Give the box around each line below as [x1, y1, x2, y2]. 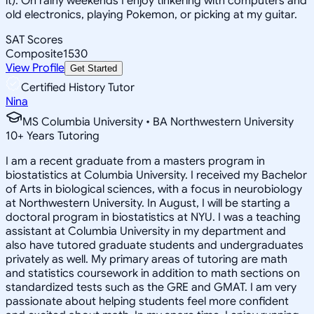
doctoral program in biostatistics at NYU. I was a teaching [6, 210, 301, 224]
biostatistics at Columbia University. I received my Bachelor [6, 168, 307, 182]
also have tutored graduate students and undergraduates [6, 238, 303, 252]
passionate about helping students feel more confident [6, 294, 289, 308]
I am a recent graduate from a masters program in [6, 153, 265, 168]
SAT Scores [6, 32, 63, 47]
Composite [6, 46, 63, 61]
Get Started [70, 62, 117, 74]
